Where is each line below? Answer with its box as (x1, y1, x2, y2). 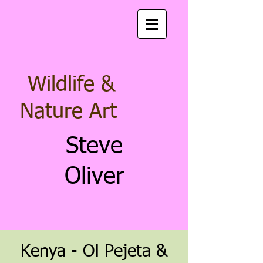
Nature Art (19, 102, 117, 123)
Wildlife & (21, 75, 115, 96)
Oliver (64, 166, 124, 189)
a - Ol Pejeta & (56, 243, 168, 260)
